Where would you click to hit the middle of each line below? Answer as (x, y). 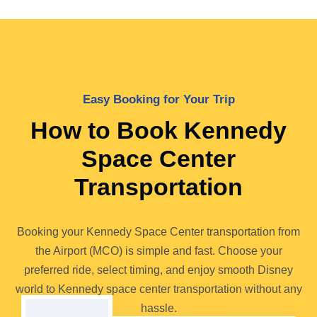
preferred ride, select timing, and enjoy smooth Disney (158, 270)
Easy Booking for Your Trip (158, 99)
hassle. (158, 308)
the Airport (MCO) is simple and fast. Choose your (158, 250)
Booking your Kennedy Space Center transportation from (158, 231)
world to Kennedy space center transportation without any (158, 289)
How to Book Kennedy (158, 130)
